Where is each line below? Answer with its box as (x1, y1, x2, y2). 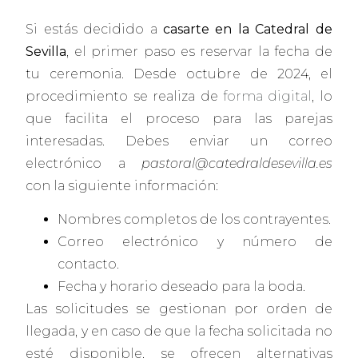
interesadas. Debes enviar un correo (26, 133, 332, 149)
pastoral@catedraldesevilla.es (141, 155, 332, 171)
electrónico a (26, 155, 141, 171)
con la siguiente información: (26, 177, 219, 193)
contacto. (58, 257, 120, 272)
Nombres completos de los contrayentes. (58, 212, 332, 228)
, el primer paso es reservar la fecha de (66, 43, 332, 59)
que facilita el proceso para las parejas (26, 110, 332, 126)
